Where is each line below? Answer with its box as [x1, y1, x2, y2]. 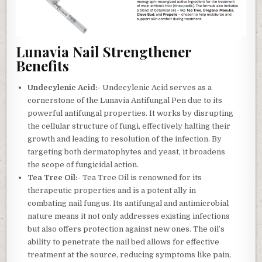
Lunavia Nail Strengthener [16, 42, 192, 61]
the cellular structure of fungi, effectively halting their [27, 121, 231, 130]
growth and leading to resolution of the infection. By [27, 134, 222, 143]
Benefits [16, 56, 70, 75]
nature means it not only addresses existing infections [27, 211, 230, 220]
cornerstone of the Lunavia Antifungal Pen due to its [27, 95, 223, 105]
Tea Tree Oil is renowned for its [81, 173, 202, 182]
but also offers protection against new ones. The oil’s [27, 224, 225, 233]
